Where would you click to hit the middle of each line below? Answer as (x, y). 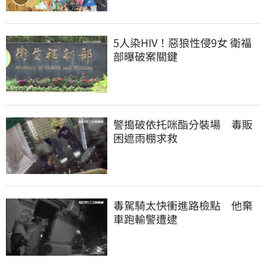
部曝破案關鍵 (145, 56)
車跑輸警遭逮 (145, 219)
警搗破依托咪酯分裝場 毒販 (183, 124)
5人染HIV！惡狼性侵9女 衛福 (182, 42)
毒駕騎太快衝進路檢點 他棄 (183, 205)
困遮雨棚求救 (145, 137)
